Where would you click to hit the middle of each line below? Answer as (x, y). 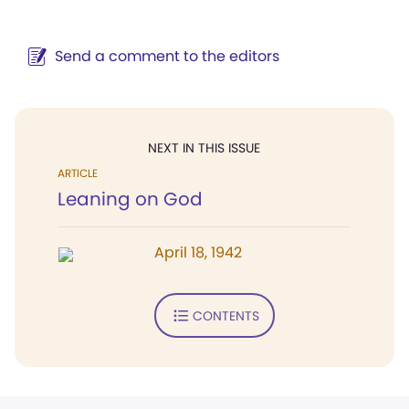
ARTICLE (78, 173)
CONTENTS (225, 315)
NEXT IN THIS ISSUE (204, 148)
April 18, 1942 (198, 252)
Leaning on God (130, 199)
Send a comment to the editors (167, 56)
